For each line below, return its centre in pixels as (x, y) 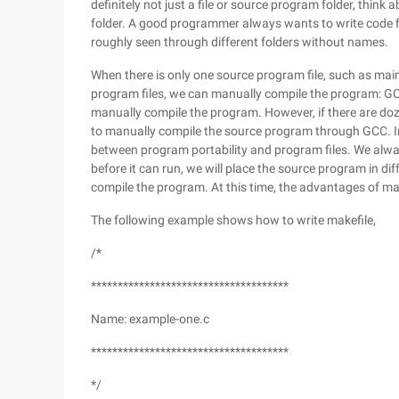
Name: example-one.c (150, 319)
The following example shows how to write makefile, (233, 220)
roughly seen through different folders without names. (240, 42)
